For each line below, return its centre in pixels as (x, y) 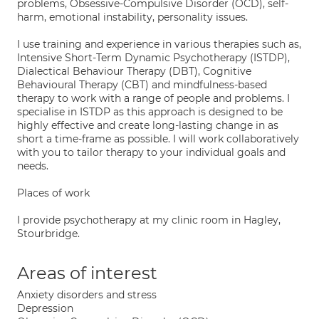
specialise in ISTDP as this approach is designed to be (150, 112)
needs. (33, 166)
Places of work (53, 193)
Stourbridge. (48, 234)
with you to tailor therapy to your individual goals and (151, 152)
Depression (45, 308)
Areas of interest (87, 273)
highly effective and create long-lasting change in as (148, 125)
